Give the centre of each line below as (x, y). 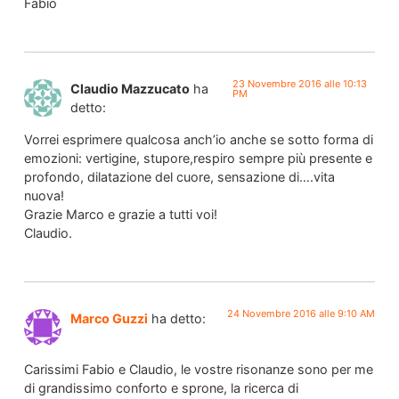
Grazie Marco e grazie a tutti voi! (120, 214)
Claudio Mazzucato (130, 89)
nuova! (44, 195)
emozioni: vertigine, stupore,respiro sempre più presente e (198, 158)
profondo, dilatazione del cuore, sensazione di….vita (179, 176)
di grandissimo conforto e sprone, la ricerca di (161, 387)
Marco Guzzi (109, 319)
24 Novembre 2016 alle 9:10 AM (301, 314)
